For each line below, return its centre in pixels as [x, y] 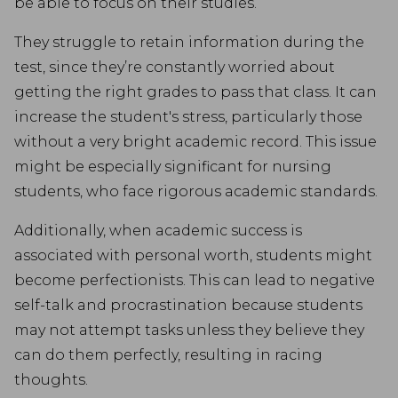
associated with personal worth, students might [193, 255]
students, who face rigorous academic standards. [196, 191]
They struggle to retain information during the [189, 42]
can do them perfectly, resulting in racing [168, 355]
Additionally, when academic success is [158, 231]
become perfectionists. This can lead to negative [195, 280]
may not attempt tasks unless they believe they [189, 330]
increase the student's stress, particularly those [188, 117]
